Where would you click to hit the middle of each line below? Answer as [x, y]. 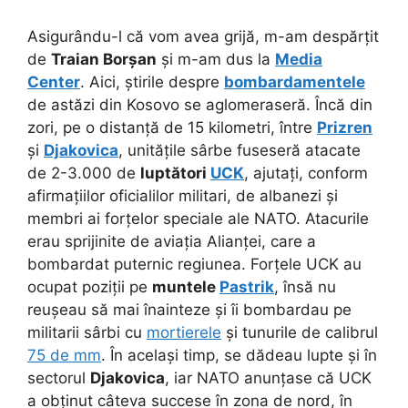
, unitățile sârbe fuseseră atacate [240, 151]
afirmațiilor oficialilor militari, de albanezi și [183, 196]
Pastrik [247, 287]
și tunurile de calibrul [300, 333]
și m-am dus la [216, 60]
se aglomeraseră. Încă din [278, 105]
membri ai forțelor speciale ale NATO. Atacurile [198, 219]
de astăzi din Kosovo [106, 105]
